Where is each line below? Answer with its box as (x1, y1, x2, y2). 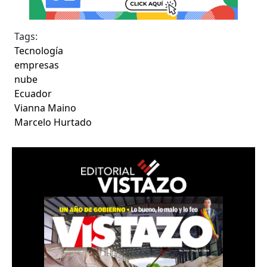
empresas (14, 58, 60, 72)
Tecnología (14, 44, 64, 57)
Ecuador (14, 86, 52, 100)
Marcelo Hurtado (14, 115, 92, 129)
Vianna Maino (14, 101, 77, 114)
